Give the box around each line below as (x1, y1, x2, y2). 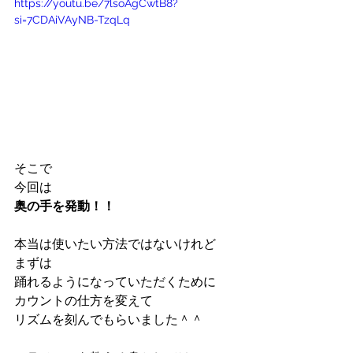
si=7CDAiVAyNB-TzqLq (14, 13, 130, 26)
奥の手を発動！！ (14, 198, 115, 214)
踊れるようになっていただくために (14, 273, 216, 289)
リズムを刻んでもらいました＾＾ (14, 311, 203, 327)
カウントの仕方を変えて (14, 292, 153, 308)
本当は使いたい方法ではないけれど (14, 236, 216, 251)
